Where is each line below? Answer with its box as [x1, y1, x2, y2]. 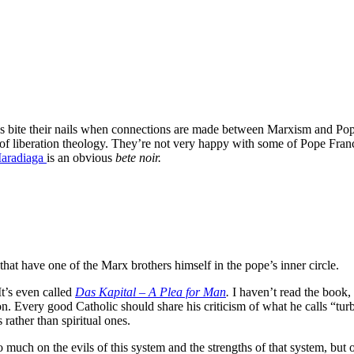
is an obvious [47, 150, 115, 164]
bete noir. [115, 150, 164, 164]
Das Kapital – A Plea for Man [75, 284, 226, 299]
